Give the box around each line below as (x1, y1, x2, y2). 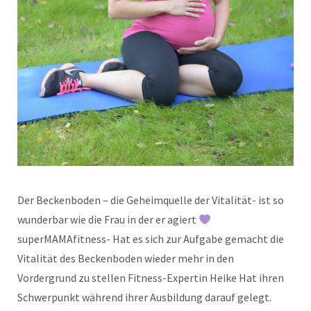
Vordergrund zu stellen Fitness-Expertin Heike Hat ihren (17, 271, 284, 285)
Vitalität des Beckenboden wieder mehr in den (17, 251, 234, 266)
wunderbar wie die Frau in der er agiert (17, 212, 199, 227)
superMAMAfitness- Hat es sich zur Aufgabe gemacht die (17, 232, 284, 246)
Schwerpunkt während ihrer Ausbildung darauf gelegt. (17, 290, 271, 305)
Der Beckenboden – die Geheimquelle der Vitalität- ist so (17, 193, 284, 208)
